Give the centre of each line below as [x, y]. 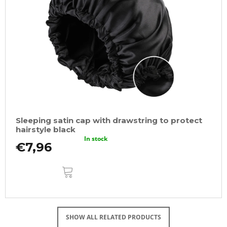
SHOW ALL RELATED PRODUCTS [113, 217]
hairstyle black [46, 130]
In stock [96, 139]
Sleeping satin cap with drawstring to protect [109, 121]
